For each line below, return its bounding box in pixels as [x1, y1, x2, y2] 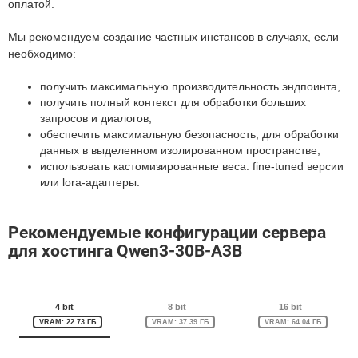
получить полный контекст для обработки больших [40, 96, 306, 109]
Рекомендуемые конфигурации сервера [8, 223, 326, 242]
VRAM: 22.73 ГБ [38, 318, 96, 326]
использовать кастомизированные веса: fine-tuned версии [40, 160, 344, 173]
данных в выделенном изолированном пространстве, [40, 144, 320, 157]
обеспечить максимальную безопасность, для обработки [40, 128, 339, 141]
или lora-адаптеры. [40, 176, 140, 189]
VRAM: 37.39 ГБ [151, 318, 209, 326]
